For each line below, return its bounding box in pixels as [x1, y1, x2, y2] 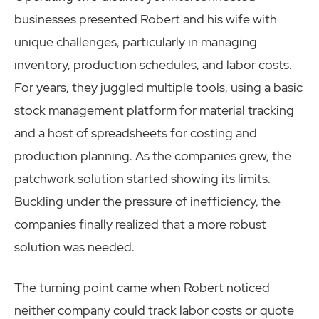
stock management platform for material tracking [14, 102, 294, 119]
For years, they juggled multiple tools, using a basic [14, 79, 303, 96]
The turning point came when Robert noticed [14, 279, 270, 296]
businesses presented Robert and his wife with [14, 11, 277, 28]
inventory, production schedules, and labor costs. [14, 56, 292, 73]
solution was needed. [14, 239, 135, 256]
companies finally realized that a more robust [14, 216, 266, 233]
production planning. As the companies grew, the [14, 147, 291, 164]
